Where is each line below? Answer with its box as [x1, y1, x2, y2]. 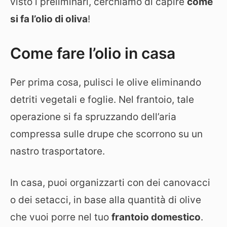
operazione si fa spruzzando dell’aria [10, 110, 176, 123]
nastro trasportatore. [10, 145, 105, 157]
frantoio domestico [111, 211, 201, 223]
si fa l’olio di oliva [10, 13, 88, 25]
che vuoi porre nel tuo [10, 211, 111, 223]
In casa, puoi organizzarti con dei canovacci [10, 177, 210, 188]
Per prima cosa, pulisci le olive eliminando [10, 76, 201, 88]
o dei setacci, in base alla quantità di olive [10, 194, 201, 206]
